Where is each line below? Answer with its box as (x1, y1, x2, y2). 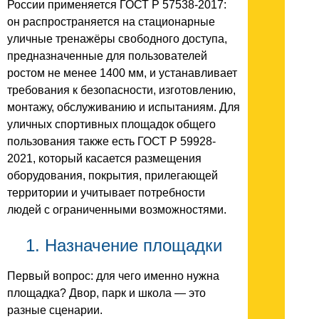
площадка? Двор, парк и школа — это (7, 286, 206, 299)
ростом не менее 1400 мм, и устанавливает (7, 66, 237, 79)
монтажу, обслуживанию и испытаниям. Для (7, 100, 240, 113)
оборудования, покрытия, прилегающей (7, 169, 218, 182)
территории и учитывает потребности (7, 186, 205, 199)
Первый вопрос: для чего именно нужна (7, 269, 219, 282)
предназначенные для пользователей (7, 49, 207, 62)
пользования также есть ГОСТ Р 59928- (7, 135, 216, 147)
